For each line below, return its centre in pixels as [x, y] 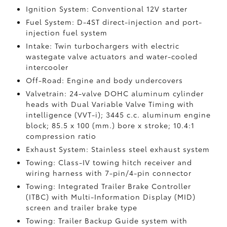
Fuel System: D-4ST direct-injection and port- [114, 22]
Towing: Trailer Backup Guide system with [106, 220]
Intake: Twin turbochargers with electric [102, 46]
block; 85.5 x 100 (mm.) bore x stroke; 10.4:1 [110, 125]
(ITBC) [39, 197]
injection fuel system [66, 32]
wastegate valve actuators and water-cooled [111, 56]
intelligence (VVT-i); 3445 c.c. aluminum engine [118, 115]
